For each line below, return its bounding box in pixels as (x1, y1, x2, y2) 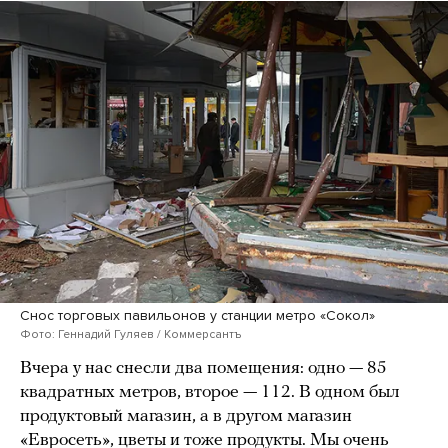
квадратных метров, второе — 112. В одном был (20, 383, 400, 403)
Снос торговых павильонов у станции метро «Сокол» (20, 307, 375, 325)
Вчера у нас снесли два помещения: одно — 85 (20, 359, 387, 379)
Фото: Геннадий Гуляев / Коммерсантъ (20, 327, 241, 342)
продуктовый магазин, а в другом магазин (20, 407, 352, 427)
